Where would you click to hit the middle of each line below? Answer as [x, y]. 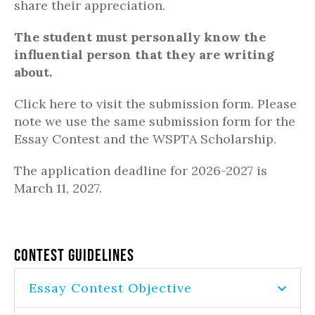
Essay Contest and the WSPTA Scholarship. [145, 139]
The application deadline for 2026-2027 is [141, 171]
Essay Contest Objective [110, 288]
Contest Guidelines [74, 255]
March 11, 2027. [58, 188]
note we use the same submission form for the [155, 121]
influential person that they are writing [144, 54]
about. [33, 72]
